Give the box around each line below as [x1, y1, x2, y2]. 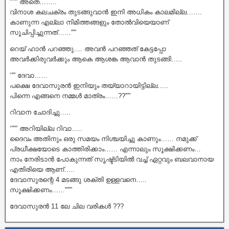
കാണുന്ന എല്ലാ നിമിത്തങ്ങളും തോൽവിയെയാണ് [10, 18, 169, 26]
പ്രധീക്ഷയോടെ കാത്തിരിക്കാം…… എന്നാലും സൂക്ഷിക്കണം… [10, 145, 201, 153]
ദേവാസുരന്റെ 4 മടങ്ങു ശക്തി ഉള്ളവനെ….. [10, 175, 147, 184]
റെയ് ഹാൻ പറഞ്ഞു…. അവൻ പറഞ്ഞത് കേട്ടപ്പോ [10, 44, 166, 53]
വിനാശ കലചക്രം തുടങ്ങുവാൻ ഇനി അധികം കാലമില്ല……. [10, 8, 202, 16]
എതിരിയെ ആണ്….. [10, 165, 75, 173]
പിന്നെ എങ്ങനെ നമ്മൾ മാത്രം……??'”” [10, 91, 130, 100]
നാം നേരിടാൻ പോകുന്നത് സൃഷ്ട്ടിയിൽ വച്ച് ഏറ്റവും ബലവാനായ [10, 155, 214, 163]
